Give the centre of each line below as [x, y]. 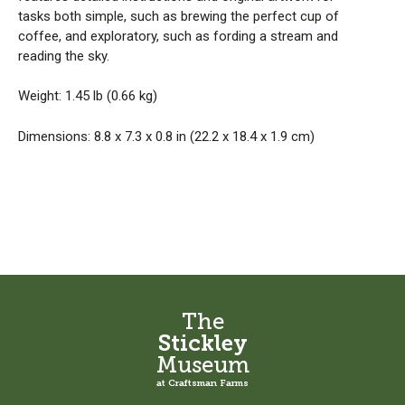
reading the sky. [64, 56]
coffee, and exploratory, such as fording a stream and [178, 36]
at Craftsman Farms [202, 382]
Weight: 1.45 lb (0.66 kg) [88, 96]
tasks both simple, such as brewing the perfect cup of [179, 16]
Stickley [202, 343]
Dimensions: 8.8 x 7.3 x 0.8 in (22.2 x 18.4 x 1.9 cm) [166, 136]
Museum [202, 364]
